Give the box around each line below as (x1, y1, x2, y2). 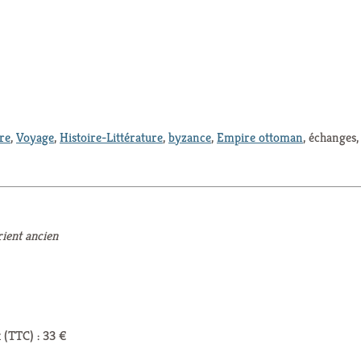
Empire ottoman (217, 128, 303, 146)
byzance (168, 128, 211, 146)
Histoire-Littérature (60, 128, 163, 146)
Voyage (16, 128, 54, 146)
